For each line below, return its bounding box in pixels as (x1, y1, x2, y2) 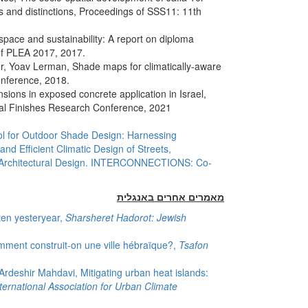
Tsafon (179, 238, 208, 252)
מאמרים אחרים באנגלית (117, 190, 224, 203)
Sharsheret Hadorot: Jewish (65, 210, 186, 224)
